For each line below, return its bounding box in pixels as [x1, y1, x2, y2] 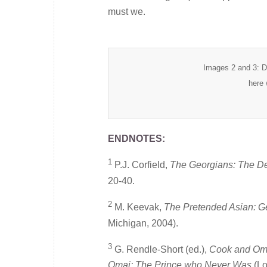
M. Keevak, [114, 202, 164, 213]
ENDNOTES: [108, 133, 165, 144]
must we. [108, 6, 145, 17]
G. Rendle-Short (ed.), [114, 244, 209, 255]
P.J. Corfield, [114, 160, 170, 170]
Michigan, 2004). [108, 218, 178, 228]
